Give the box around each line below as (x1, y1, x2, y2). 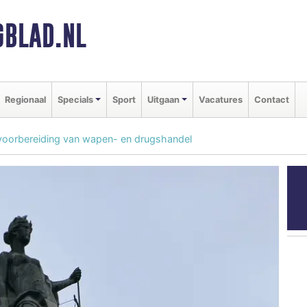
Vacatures (198, 94, 243, 105)
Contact (254, 94, 289, 105)
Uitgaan (147, 94, 180, 105)
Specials (58, 94, 93, 105)
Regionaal (5, 94, 46, 105)
